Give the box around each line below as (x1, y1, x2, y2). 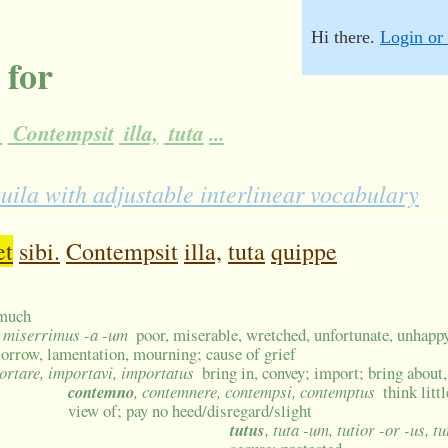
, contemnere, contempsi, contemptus (134, 380, 375, 404)
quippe (271, 235, 337, 268)
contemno (68, 380, 134, 404)
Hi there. (311, 27, 380, 47)
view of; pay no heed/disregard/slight (68, 399, 312, 423)
